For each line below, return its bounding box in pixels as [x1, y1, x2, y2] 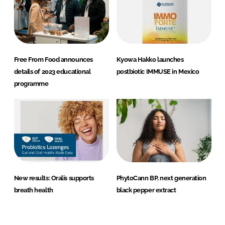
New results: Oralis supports [14, 174, 94, 182]
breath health [14, 186, 53, 194]
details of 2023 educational [14, 68, 91, 76]
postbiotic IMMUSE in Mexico [116, 68, 199, 76]
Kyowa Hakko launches [116, 56, 184, 64]
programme [14, 80, 49, 88]
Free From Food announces [14, 56, 93, 64]
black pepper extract [116, 186, 176, 194]
